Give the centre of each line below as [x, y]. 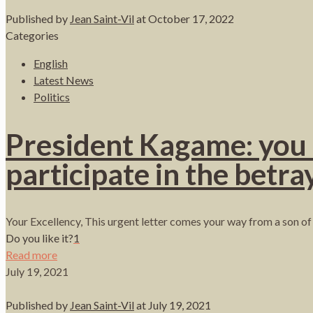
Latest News [64, 80]
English [51, 63]
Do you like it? [39, 238]
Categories [32, 35]
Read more [31, 254]
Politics [52, 96]
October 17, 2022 [191, 18]
